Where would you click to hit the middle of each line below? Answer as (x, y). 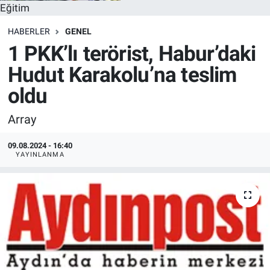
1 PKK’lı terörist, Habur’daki (132, 54)
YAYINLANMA (40, 154)
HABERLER (29, 32)
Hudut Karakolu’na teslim (122, 75)
